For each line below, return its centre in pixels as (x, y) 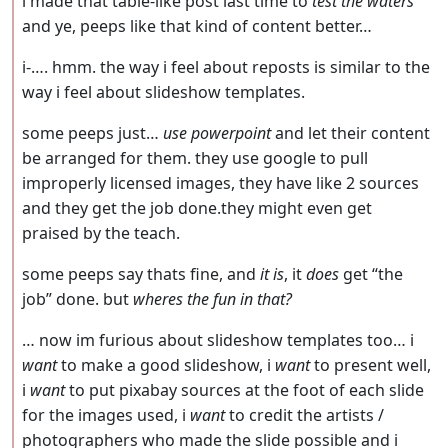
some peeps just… (92, 133)
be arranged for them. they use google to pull (195, 158)
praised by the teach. (101, 233)
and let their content (350, 133)
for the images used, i (106, 415)
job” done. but (77, 299)
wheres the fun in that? (212, 299)
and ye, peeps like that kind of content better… (197, 26)
